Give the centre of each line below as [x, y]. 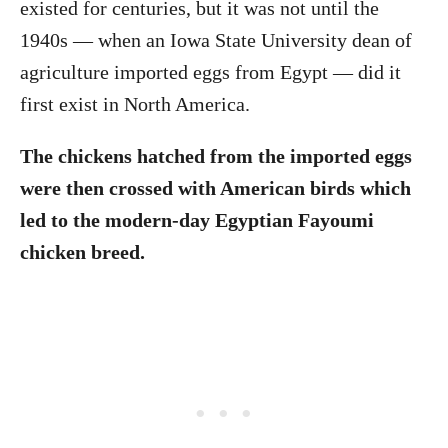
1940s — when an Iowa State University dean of [216, 40]
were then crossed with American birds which [215, 188]
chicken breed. [85, 252]
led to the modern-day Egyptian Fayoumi [197, 220]
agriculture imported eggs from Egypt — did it [210, 72]
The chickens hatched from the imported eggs [216, 156]
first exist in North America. [137, 104]
